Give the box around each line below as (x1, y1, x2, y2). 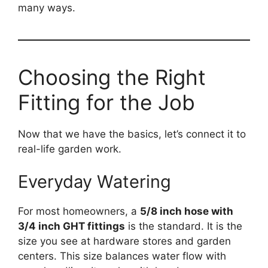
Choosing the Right (18, 64, 206, 90)
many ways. (18, 1, 75, 14)
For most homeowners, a (18, 205, 140, 218)
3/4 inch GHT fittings (18, 220, 125, 233)
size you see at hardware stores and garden (18, 235, 231, 248)
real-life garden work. (18, 142, 121, 155)
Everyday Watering (18, 171, 171, 193)
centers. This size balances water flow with (18, 250, 226, 263)
